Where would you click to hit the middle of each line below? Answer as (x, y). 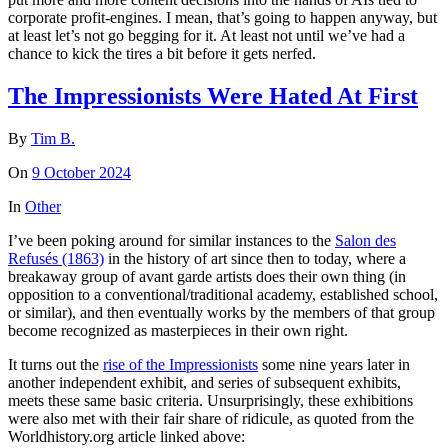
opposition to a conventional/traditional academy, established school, (223, 295)
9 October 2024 (81, 173)
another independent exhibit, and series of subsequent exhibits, (204, 383)
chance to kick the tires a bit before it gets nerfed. (162, 54)
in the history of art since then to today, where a (255, 259)
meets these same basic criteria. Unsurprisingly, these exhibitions (210, 401)
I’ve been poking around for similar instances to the (171, 241)
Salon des (365, 241)
